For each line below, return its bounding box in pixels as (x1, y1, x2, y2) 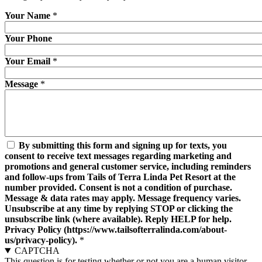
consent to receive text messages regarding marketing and (5, 150, 232, 161)
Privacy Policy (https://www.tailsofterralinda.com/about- (5, 224, 227, 235)
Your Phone (5, 33, 52, 43)
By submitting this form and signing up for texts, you (19, 140, 227, 150)
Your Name (5, 10, 50, 20)
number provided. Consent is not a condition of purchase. (5, 182, 232, 192)
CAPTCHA (14, 245, 60, 256)
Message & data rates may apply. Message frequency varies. (5, 192, 241, 203)
